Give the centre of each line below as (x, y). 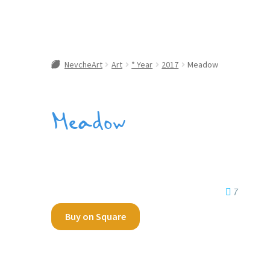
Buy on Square (96, 216)
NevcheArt (83, 64)
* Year (142, 64)
